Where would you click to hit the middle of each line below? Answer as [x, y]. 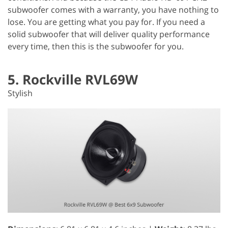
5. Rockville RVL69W [73, 80]
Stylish [20, 93]
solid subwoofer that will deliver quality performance [109, 34]
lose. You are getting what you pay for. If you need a [106, 22]
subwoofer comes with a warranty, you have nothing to [113, 10]
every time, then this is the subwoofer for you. [96, 47]
